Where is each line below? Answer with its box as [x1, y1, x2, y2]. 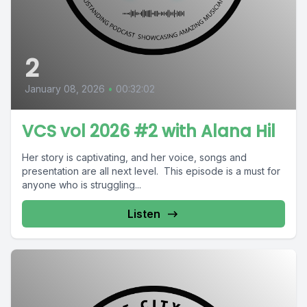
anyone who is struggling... [22, 179, 141, 191]
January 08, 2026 [25, 83, 105, 95]
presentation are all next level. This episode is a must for [22, 165, 280, 177]
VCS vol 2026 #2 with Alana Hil [22, 120, 275, 143]
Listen [127, 207, 160, 221]
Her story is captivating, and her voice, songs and [22, 151, 247, 164]
